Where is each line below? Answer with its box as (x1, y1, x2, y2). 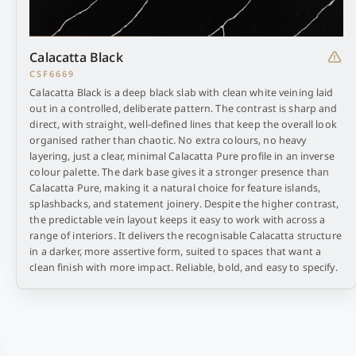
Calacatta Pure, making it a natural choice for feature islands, (29, 181, 321, 195)
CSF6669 (29, 68, 75, 79)
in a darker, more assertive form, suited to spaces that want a (29, 245, 322, 258)
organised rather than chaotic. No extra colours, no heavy (29, 133, 307, 147)
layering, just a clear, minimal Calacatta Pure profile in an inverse (29, 149, 335, 163)
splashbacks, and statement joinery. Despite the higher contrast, (29, 197, 339, 211)
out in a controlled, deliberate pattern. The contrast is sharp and (29, 102, 338, 115)
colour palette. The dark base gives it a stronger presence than (29, 165, 330, 179)
